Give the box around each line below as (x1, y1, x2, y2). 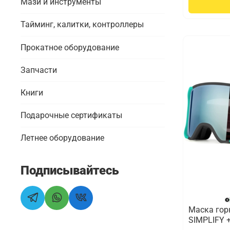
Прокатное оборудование (21, 42, 119, 52)
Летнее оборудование (21, 133, 104, 143)
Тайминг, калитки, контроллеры (21, 20, 144, 30)
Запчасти (21, 65, 57, 75)
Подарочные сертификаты (21, 110, 122, 121)
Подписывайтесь (21, 163, 119, 178)
